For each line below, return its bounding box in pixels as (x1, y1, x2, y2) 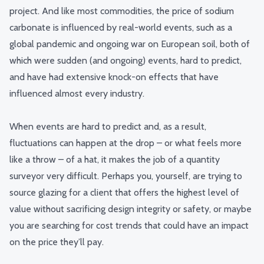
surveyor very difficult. (9, 170, 101, 182)
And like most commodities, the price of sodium (42, 5, 234, 17)
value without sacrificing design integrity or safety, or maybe (9, 203, 252, 215)
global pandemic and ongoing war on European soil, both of (9, 38, 250, 50)
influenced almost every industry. (9, 88, 144, 100)
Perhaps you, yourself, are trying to (101, 170, 242, 182)
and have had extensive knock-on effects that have (9, 71, 219, 83)
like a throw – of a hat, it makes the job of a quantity (9, 154, 220, 166)
